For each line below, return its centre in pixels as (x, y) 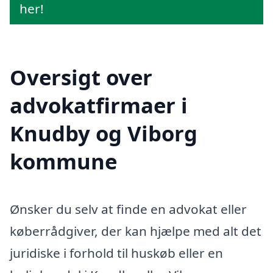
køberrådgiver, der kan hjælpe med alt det (136, 231)
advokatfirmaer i (99, 105)
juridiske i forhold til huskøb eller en (116, 253)
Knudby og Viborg (104, 133)
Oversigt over (81, 77)
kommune (63, 161)
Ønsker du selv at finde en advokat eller (128, 209)
